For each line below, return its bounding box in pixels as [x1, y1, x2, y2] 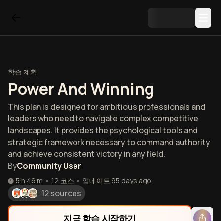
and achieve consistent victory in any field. [8, 148, 165, 159]
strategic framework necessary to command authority [8, 137, 210, 147]
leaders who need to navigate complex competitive [8, 113, 198, 124]
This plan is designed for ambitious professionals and [8, 101, 205, 112]
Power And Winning [8, 78, 154, 100]
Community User [17, 160, 81, 171]
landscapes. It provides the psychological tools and [8, 125, 198, 136]
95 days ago [111, 176, 151, 185]
